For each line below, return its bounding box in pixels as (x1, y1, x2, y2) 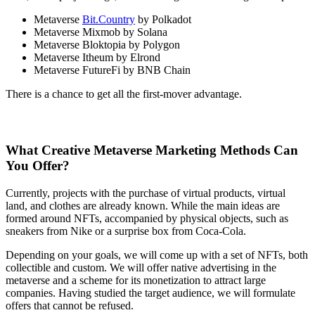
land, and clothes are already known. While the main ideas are (6, 199, 280, 212)
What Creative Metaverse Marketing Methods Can (6, 142, 298, 157)
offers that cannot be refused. (6, 299, 134, 311)
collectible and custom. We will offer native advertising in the (6, 261, 276, 274)
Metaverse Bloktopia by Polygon (34, 39, 180, 51)
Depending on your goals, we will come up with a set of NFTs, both (6, 248, 308, 261)
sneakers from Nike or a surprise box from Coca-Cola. (6, 224, 246, 237)
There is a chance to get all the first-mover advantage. (6, 88, 242, 101)
